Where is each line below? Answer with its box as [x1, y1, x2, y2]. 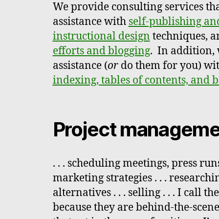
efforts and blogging [52, 44, 150, 58]
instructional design [52, 30, 150, 44]
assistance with [52, 15, 129, 29]
